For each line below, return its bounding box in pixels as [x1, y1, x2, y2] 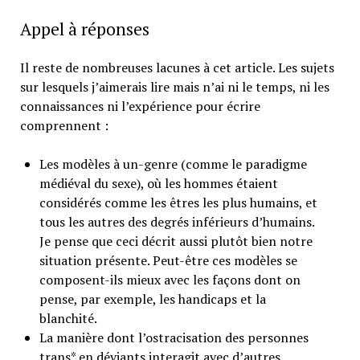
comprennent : [19, 117, 108, 135]
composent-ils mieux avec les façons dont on [39, 271, 301, 289]
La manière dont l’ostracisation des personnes [39, 329, 309, 347]
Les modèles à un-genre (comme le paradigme [39, 155, 307, 174]
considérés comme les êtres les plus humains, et [39, 194, 317, 212]
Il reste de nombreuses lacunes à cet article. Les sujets [19, 59, 334, 77]
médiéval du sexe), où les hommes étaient [39, 174, 278, 193]
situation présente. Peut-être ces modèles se [39, 252, 297, 270]
